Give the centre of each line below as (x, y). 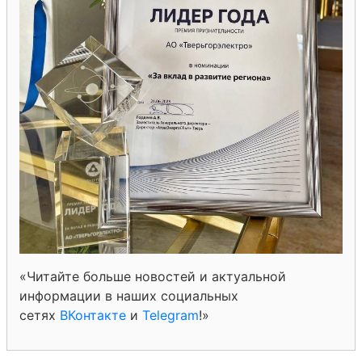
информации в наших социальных (129, 295)
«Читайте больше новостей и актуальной (153, 276)
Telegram (170, 315)
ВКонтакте (93, 315)
